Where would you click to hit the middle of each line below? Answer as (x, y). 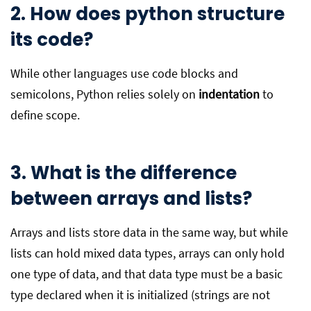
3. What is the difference (124, 173)
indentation (229, 94)
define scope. (45, 115)
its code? (52, 40)
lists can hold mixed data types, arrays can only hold (148, 253)
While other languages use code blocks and (124, 73)
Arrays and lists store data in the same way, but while (149, 232)
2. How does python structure (148, 14)
